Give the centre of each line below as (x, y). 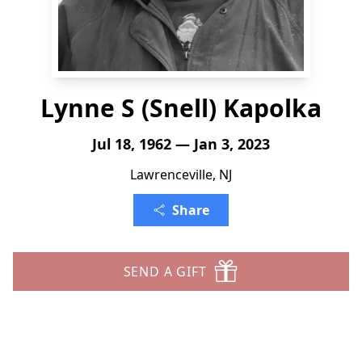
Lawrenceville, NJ (181, 175)
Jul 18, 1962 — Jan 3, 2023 (181, 144)
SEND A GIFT (165, 271)
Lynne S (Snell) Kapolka (181, 108)
